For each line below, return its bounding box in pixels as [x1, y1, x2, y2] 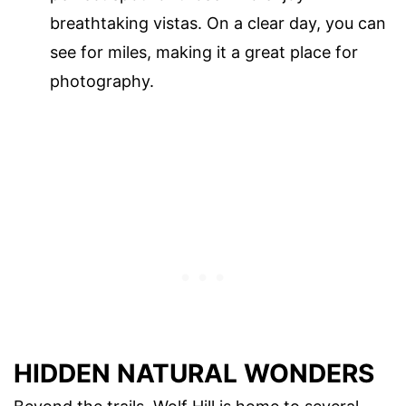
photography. [50, 72, 154, 92]
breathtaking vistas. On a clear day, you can [50, 14, 386, 34]
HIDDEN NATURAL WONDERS [14, 357, 374, 389]
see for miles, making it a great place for [50, 43, 358, 63]
